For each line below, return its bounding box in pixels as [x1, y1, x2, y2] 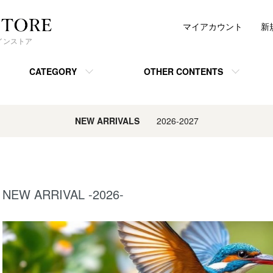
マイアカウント [183, 20, 243, 32]
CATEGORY [29, 65, 77, 77]
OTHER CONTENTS [143, 65, 223, 77]
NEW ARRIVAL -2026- [2, 185, 124, 203]
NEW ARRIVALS [74, 115, 140, 127]
